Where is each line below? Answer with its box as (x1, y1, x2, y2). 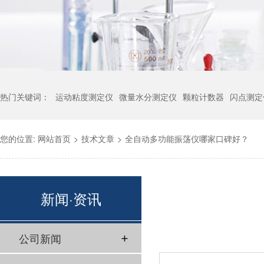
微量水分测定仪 (119, 91, 177, 103)
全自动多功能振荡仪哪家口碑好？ (125, 133, 249, 144)
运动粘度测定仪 (55, 91, 113, 103)
